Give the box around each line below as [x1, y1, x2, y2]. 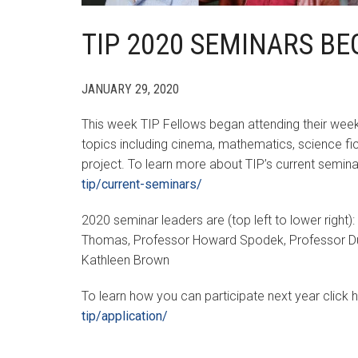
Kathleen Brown [82, 252, 169, 268]
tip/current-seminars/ [82, 176, 202, 192]
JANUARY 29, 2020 [82, 81, 179, 97]
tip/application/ [82, 308, 168, 324]
